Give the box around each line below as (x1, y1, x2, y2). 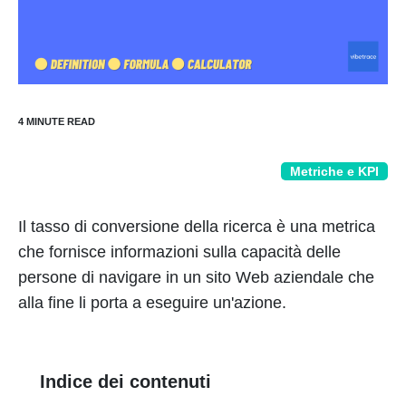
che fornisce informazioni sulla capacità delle (18, 243, 341, 261)
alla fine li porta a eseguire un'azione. (18, 294, 286, 312)
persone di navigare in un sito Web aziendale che (18, 268, 374, 286)
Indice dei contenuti (40, 372, 211, 391)
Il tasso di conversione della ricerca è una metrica (18, 217, 375, 236)
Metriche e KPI (290, 164, 379, 179)
